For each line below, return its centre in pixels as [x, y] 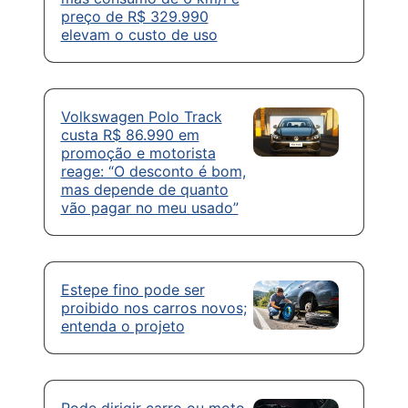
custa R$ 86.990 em [130, 135]
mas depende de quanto [144, 190]
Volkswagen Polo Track [141, 117]
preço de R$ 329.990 [134, 17]
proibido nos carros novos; [153, 308]
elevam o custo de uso [139, 35]
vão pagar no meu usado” [149, 208]
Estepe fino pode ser [133, 290]
